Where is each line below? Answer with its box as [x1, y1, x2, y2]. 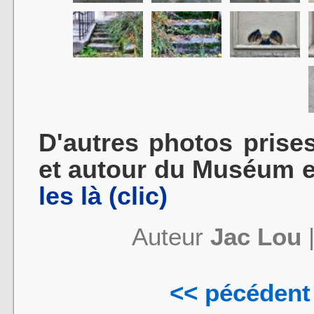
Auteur [131, 222, 210, 250]
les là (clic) [39, 182, 168, 211]
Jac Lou [210, 222, 301, 250]
